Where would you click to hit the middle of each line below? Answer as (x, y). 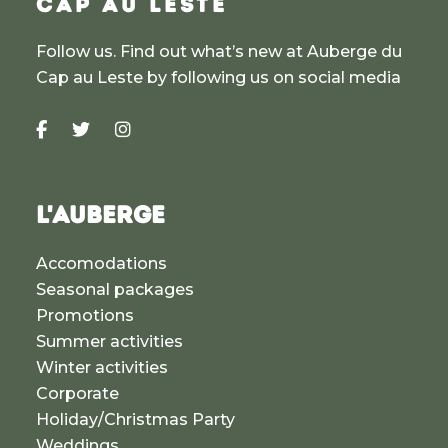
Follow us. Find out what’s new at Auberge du (218, 52)
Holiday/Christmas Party (135, 420)
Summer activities (109, 342)
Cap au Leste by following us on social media (218, 78)
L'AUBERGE (100, 215)
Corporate (77, 394)
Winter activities (101, 368)
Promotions (84, 316)
